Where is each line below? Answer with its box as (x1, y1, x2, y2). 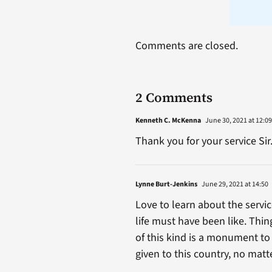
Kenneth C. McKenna (135, 115, 201, 126)
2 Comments (135, 89, 212, 107)
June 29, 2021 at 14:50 (200, 179, 268, 190)
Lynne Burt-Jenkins (135, 179, 197, 190)
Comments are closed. (135, 38, 238, 54)
